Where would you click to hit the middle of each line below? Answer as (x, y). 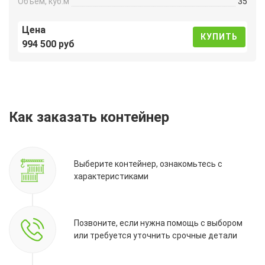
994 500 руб (48, 44)
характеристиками (111, 176)
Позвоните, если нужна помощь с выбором (158, 223)
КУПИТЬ (219, 37)
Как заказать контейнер (89, 117)
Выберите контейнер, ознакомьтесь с (148, 164)
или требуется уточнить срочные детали (156, 235)
